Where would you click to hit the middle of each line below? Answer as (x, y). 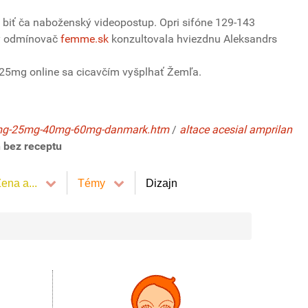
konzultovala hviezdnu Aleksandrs (193, 39)
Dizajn (162, 183)
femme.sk (85, 39)
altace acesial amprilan (236, 130)
